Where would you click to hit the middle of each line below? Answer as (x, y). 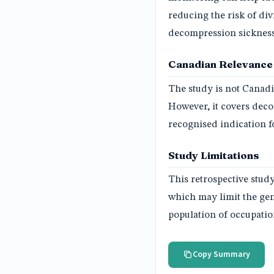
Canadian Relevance (220, 65)
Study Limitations (214, 155)
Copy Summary (221, 254)
